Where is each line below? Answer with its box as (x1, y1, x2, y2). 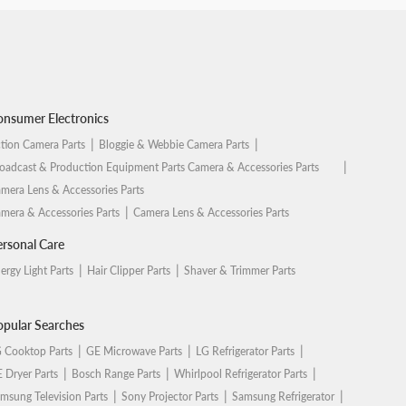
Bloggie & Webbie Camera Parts (98, 138, 249, 151)
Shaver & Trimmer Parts (183, 264, 295, 277)
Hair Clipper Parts (86, 264, 170, 277)
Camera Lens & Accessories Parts (132, 206, 289, 219)
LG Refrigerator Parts (195, 344, 295, 358)
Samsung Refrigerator (231, 390, 334, 403)
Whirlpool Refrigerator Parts (173, 367, 307, 381)
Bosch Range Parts (71, 367, 160, 381)
